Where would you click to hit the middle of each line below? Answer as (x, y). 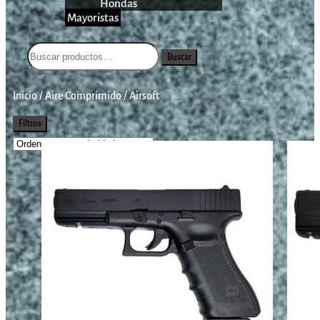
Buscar (179, 57)
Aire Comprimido (83, 96)
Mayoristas (92, 18)
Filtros (30, 124)
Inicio (25, 96)
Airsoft (144, 96)
